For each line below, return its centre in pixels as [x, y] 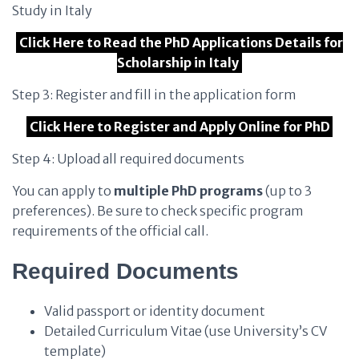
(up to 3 [287, 191]
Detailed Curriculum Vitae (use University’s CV [186, 331]
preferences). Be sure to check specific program [158, 211]
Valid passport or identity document [155, 311]
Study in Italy [52, 10]
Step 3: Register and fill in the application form [154, 95]
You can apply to [63, 191]
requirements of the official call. [110, 231]
